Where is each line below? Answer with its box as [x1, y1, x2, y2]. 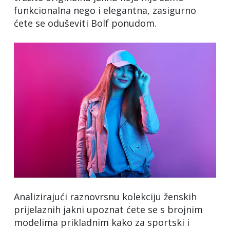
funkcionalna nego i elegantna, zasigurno [14, 4, 196, 16]
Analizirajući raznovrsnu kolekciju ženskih [14, 190, 197, 203]
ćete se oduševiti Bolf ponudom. [14, 17, 157, 29]
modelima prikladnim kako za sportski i [14, 216, 189, 228]
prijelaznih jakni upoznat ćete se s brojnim [14, 203, 203, 216]
